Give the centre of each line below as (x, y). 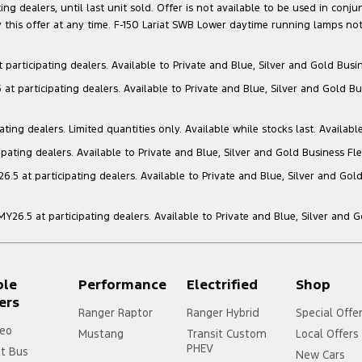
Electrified (223, 284)
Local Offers (328, 333)
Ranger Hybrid (223, 312)
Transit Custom (227, 333)
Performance (122, 284)
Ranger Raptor (115, 312)
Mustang (101, 333)
